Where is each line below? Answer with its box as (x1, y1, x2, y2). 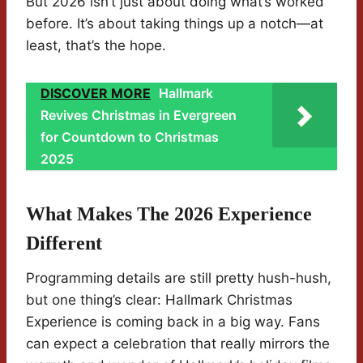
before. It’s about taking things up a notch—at (26, 15, 323, 32)
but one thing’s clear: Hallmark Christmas (26, 292, 293, 309)
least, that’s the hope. (26, 37, 166, 54)
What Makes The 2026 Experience (26, 203, 312, 225)
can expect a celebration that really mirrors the (26, 335, 330, 352)
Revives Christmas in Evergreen (41, 107, 237, 124)
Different (26, 233, 102, 254)
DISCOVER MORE (41, 85, 151, 102)
